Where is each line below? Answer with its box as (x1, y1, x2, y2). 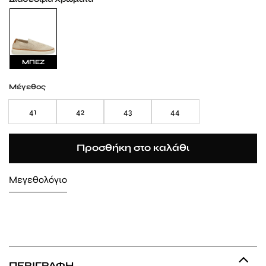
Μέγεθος (9, 82, 46, 91)
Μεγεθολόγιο (9, 173, 67, 185)
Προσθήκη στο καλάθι (77, 142, 189, 154)
